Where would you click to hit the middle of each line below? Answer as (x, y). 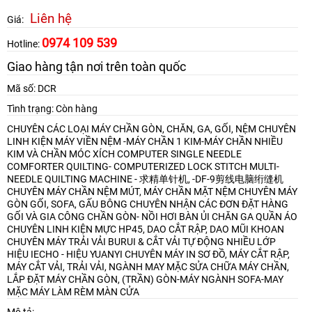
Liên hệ (51, 19)
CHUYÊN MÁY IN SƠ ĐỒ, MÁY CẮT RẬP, (207, 255)
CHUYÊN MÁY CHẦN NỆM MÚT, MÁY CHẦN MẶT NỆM (123, 192)
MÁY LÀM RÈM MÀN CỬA (85, 292)
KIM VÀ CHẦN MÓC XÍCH (61, 154)
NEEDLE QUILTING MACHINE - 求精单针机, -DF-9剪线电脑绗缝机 (145, 179)
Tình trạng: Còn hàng (52, 109)
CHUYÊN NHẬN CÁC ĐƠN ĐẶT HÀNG (209, 204)
